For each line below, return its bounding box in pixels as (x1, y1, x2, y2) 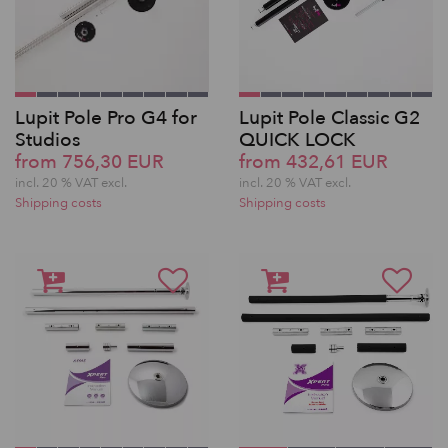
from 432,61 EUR (239, 149, 388, 175)
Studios (15, 127, 80, 153)
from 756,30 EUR (15, 149, 164, 175)
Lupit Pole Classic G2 (239, 105, 420, 131)
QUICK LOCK (239, 127, 356, 153)
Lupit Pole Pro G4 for (15, 105, 197, 131)
